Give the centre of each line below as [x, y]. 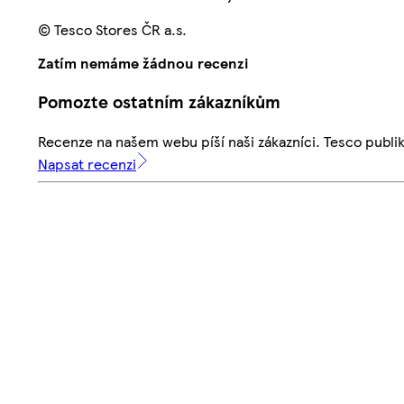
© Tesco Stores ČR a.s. [112, 30]
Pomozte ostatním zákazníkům [159, 102]
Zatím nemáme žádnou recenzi [143, 62]
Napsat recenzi [87, 164]
